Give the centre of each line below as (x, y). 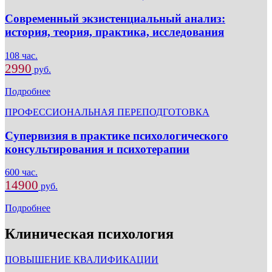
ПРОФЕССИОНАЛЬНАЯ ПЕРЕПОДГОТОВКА (107, 112)
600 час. (21, 172)
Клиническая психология (89, 234)
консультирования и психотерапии (97, 149)
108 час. (21, 55)
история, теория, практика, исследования (114, 32)
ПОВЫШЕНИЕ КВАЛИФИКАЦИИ (82, 260)
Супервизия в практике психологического (117, 135)
